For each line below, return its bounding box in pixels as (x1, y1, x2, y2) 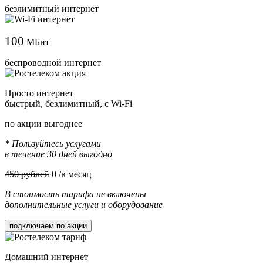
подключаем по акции (9, 221, 87, 230)
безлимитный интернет (5, 3, 99, 14)
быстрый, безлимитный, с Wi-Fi (5, 98, 132, 109)
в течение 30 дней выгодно (5, 149, 112, 159)
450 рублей (5, 168, 49, 179)
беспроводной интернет (5, 57, 101, 68)
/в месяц (56, 168, 92, 179)
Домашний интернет (5, 251, 88, 262)
